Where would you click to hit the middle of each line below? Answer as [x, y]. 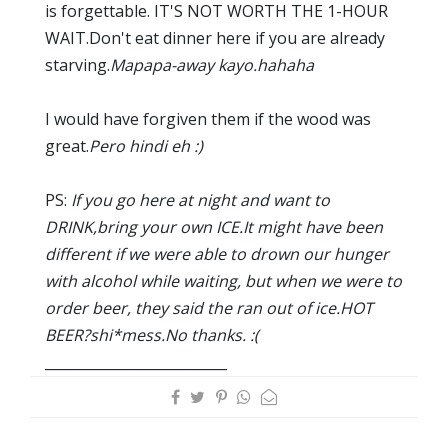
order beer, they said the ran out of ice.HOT [209, 307]
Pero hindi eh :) [146, 145]
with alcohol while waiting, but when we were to [223, 280]
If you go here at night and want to [200, 199]
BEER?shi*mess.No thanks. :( [152, 334]
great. [67, 145]
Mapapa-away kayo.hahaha [212, 64]
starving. [77, 64]
